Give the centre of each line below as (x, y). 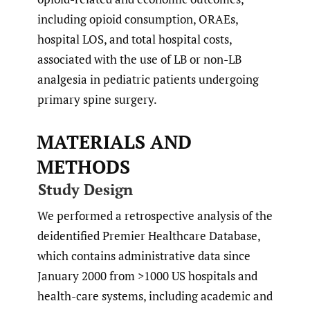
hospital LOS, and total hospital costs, (135, 39)
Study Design (85, 189)
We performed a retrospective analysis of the (155, 215)
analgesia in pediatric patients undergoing (148, 79)
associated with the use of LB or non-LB (139, 59)
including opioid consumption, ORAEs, (138, 19)
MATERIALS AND (114, 142)
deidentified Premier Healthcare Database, (149, 235)
